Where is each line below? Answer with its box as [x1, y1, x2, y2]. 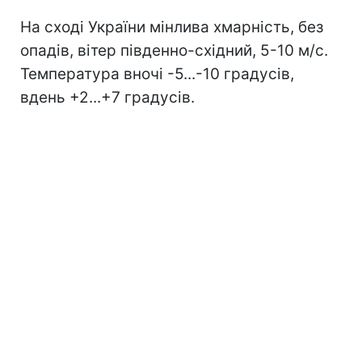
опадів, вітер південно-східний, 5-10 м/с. [20, 41, 328, 60]
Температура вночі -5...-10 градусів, [20, 65, 294, 83]
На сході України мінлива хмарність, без [20, 18, 323, 36]
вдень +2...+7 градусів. [20, 88, 195, 107]
